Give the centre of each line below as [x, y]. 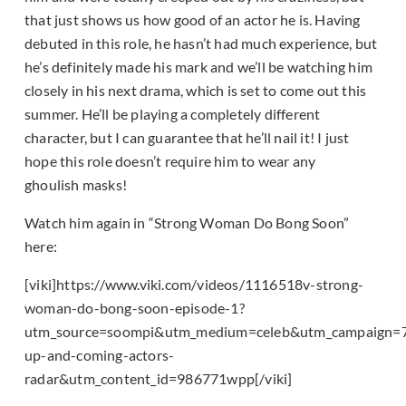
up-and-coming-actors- [100, 355]
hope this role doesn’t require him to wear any [170, 161]
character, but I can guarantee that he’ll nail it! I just [187, 138]
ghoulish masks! [76, 185]
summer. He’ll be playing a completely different [173, 114]
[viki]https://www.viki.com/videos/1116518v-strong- [194, 285]
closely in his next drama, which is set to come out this [196, 91]
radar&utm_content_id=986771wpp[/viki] [159, 379]
